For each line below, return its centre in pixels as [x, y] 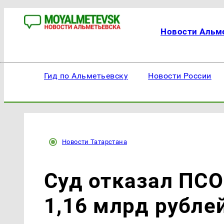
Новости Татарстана [94, 142]
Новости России [180, 76]
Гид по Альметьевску [86, 76]
